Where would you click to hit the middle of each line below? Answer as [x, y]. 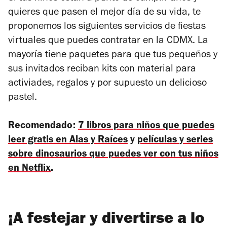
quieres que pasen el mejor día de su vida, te [104, 13]
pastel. [24, 98]
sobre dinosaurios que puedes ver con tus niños [113, 155]
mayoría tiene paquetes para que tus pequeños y [113, 55]
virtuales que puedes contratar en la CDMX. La [108, 41]
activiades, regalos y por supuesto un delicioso [107, 84]
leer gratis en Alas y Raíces [68, 141]
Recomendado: [43, 126]
